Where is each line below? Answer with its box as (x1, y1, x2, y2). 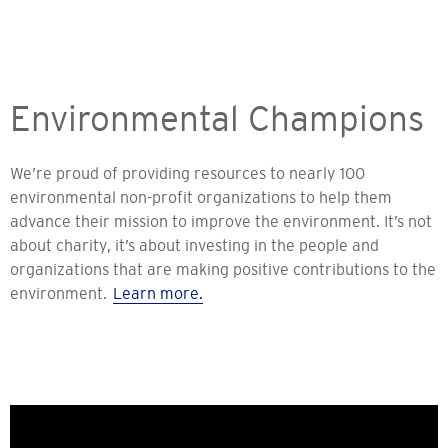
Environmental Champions (10, 98, 424, 138)
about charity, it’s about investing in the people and (10, 235, 379, 254)
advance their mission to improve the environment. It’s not (10, 211, 432, 230)
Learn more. (113, 283, 203, 302)
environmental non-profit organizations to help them (10, 187, 392, 206)
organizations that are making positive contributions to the (10, 259, 436, 278)
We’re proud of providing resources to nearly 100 (10, 163, 365, 182)
